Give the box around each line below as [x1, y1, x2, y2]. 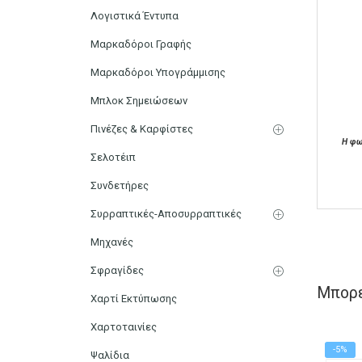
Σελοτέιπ [90, 150, 136, 163]
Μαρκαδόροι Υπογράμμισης [90, 65, 225, 78]
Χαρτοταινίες [90, 320, 157, 333]
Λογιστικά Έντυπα [90, 9, 179, 22]
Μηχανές [90, 235, 133, 248]
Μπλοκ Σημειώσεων [90, 94, 187, 107]
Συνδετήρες [90, 179, 149, 192]
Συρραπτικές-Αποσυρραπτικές [90, 207, 242, 220]
